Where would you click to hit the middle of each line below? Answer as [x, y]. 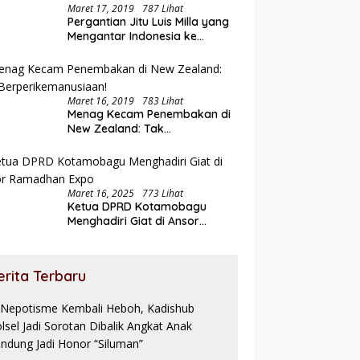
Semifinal [92, 51]
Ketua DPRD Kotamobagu [137, 207]
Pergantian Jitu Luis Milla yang [149, 22]
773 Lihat [163, 194]
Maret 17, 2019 [101, 9]
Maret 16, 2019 [101, 101]
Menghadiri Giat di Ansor [134, 221]
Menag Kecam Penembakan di [149, 115]
